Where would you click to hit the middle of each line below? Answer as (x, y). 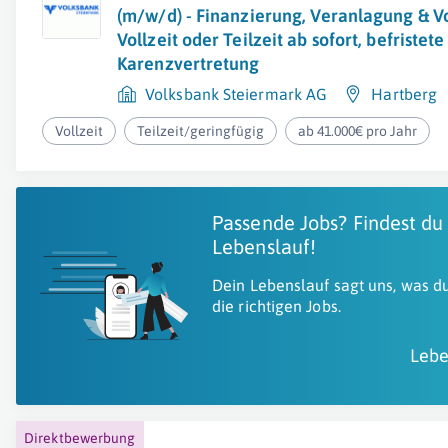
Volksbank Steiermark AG (236, 94)
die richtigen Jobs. (276, 306)
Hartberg (404, 94)
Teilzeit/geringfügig (201, 131)
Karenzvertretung (188, 63)
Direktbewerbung (80, 438)
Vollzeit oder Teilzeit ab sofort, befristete (281, 39)
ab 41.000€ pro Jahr (358, 131)
